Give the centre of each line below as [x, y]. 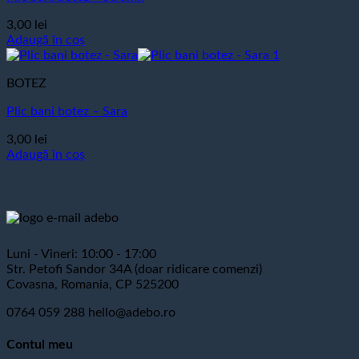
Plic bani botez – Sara [67, 112]
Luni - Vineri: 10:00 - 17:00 [81, 254]
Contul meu [40, 345]
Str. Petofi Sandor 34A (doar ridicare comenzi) [134, 270]
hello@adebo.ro [132, 313]
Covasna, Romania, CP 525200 [93, 285]
